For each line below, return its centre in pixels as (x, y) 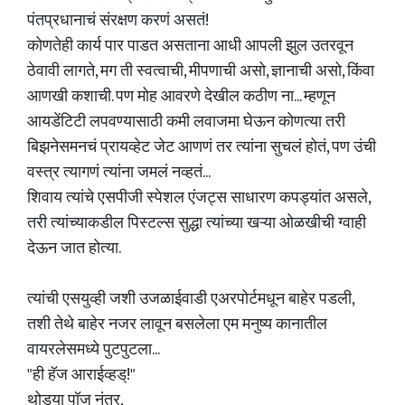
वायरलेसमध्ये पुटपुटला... (94, 350)
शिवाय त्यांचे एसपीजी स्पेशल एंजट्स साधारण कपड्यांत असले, (198, 198)
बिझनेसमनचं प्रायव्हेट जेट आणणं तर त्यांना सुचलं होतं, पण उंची (202, 147)
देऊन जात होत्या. (74, 249)
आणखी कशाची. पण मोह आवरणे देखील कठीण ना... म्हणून (181, 97)
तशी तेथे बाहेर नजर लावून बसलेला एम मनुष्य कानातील (177, 325)
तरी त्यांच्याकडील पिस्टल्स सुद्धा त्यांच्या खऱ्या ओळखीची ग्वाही (197, 223)
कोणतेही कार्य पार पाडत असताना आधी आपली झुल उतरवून (190, 46)
